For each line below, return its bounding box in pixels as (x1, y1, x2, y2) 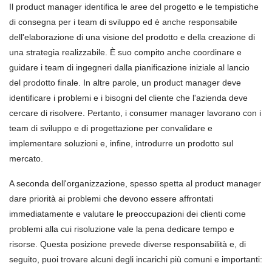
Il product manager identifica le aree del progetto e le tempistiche (9, 2, 259, 12)
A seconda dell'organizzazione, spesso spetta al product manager (9, 178, 261, 188)
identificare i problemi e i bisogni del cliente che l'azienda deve (9, 93, 248, 103)
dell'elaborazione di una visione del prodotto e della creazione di (9, 32, 255, 42)
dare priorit (9, 194, 51, 203)
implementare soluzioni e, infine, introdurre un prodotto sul (9, 138, 233, 148)
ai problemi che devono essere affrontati (58, 194, 213, 203)
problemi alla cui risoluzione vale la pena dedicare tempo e (9, 224, 234, 234)
